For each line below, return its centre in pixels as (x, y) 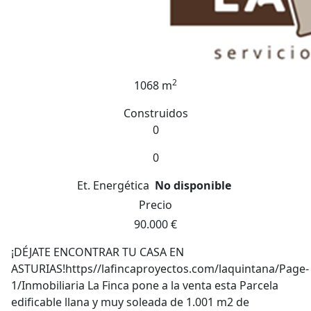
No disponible (193, 185)
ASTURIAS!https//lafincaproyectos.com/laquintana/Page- (160, 269)
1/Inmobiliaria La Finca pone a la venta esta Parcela (145, 285)
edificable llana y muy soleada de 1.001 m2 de (130, 302)
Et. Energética (113, 185)
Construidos (155, 113)
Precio (155, 205)
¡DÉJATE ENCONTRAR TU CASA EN (98, 252)
